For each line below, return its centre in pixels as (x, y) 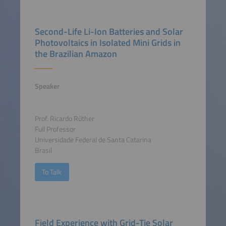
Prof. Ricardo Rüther (64, 119)
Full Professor (55, 129)
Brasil (43, 151)
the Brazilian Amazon (76, 53)
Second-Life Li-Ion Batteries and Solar (109, 31)
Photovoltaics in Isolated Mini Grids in (107, 42)
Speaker (47, 86)
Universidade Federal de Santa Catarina (93, 140)
